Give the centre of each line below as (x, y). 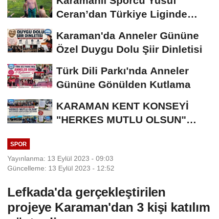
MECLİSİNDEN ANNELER (118, 133)
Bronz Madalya (93, 27)
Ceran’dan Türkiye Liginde (122, 14)
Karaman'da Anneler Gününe (128, 35)
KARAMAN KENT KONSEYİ (122, 106)
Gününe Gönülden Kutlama (123, 84)
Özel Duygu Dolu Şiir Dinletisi (129, 49)
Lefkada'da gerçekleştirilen (87, 192)
